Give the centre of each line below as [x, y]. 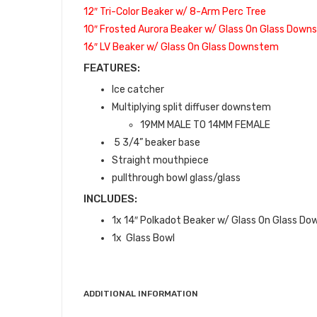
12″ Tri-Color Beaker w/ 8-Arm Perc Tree [175, 12]
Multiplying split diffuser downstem [191, 107]
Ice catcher [138, 90]
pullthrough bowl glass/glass [176, 178]
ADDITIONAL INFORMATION [141, 294]
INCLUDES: [110, 199]
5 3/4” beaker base [156, 143]
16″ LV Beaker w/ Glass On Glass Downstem [182, 47]
